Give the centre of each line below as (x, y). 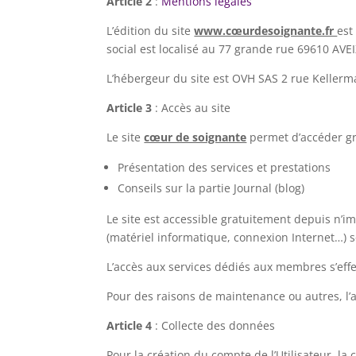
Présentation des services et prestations (224, 167)
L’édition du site (151, 30)
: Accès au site (192, 107)
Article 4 (130, 325)
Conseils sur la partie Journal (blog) (211, 188)
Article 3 (130, 107)
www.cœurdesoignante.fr (266, 30)
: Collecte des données (214, 325)
